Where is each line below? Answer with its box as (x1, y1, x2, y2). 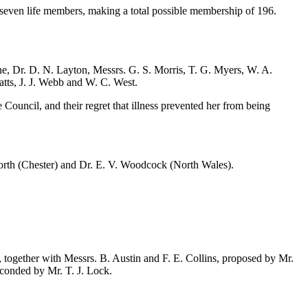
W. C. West (85, 76, 135, 88)
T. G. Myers (188, 63, 241, 76)
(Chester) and (15, 158, 79, 170)
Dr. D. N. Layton (12, 63, 87, 76)
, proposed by (217, 252, 278, 264)
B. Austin (100, 252, 141, 264)
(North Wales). (167, 158, 234, 170)
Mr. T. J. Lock (47, 264, 109, 276)
